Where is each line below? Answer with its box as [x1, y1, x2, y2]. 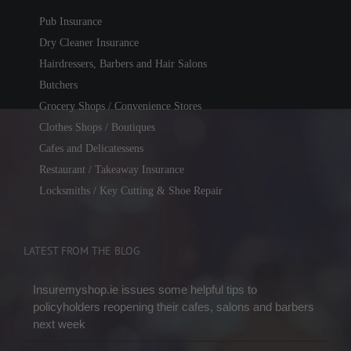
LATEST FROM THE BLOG [24, 244, 140, 259]
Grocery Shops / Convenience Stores [39, 100, 201, 113]
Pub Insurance [39, 16, 102, 28]
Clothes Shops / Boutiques [39, 121, 155, 134]
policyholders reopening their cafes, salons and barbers [33, 300, 314, 314]
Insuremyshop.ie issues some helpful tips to [33, 283, 257, 297]
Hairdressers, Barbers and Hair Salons [39, 58, 207, 71]
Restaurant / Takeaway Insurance [39, 164, 184, 176]
